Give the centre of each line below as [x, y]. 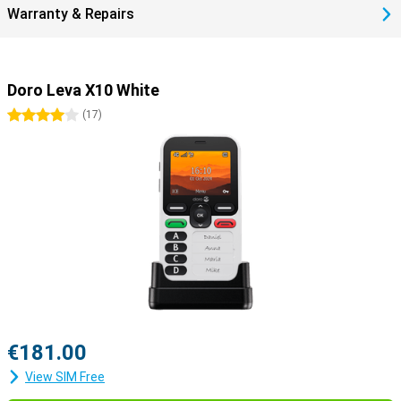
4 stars [64, 115]
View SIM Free [65, 377]
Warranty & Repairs [71, 14]
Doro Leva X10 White [83, 90]
